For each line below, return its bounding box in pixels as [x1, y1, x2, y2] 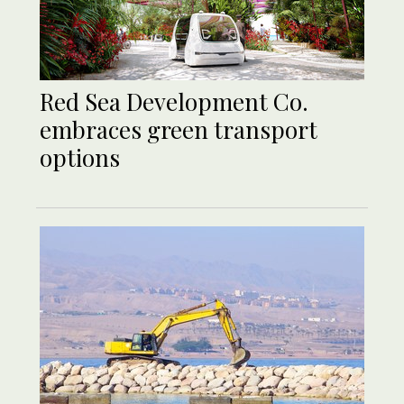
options [40, 141, 120, 173]
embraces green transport [40, 113, 317, 145]
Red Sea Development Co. [40, 85, 308, 117]
